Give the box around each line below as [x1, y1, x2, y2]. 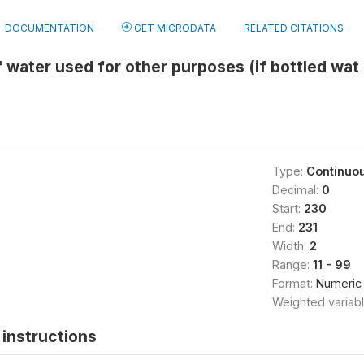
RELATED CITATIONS [244, 22, 344, 34]
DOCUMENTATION [5, 22, 94, 34]
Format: [271, 276, 316, 290]
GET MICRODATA [132, 22, 216, 34]
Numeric [315, 276, 362, 290]
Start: [271, 201, 304, 215]
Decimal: [271, 183, 322, 197]
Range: [271, 258, 313, 271]
